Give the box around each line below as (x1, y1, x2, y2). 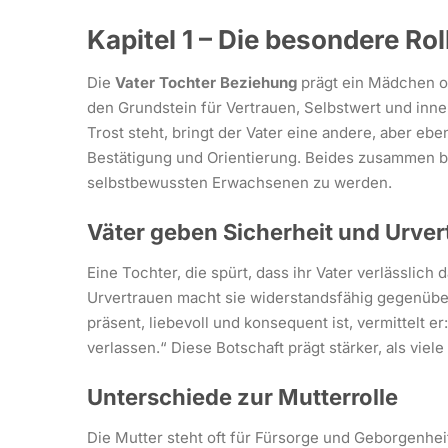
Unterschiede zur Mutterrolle (87, 384, 398, 410)
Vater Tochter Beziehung (115, 73, 297, 92)
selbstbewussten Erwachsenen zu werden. (87, 173, 392, 192)
